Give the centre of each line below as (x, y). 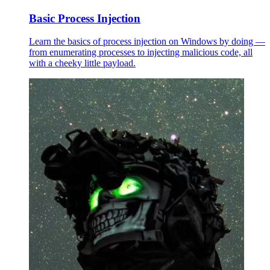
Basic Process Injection (85, 18)
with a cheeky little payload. (82, 63)
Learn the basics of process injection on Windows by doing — (147, 42)
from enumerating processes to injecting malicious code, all (141, 52)
